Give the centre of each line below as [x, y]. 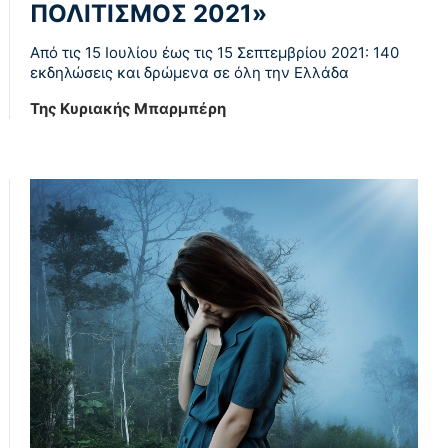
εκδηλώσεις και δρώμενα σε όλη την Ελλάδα [189, 72]
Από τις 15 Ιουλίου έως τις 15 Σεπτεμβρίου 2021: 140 [214, 52]
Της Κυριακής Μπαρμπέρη [128, 108]
